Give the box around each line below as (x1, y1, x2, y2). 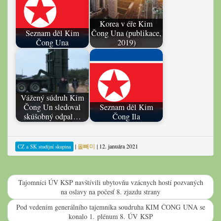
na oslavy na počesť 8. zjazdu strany (61, 186, 160, 196)
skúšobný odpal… (24, 111, 81, 122)
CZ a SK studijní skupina (18, 143, 71, 150)
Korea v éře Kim (100, 18, 153, 30)
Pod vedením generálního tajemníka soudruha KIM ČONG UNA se (16, 202, 205, 212)
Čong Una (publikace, (91, 28, 161, 39)
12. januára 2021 (99, 142, 138, 150)
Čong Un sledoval (24, 102, 81, 113)
